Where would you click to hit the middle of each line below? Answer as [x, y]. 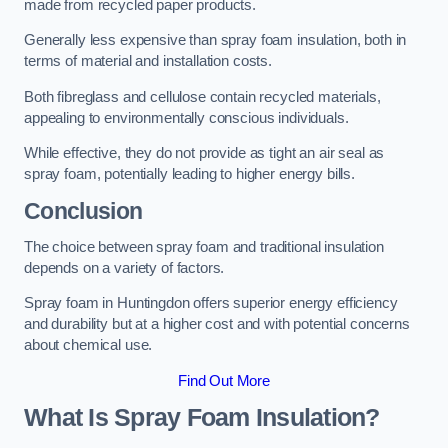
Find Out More [224, 380]
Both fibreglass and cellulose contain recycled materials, [202, 96]
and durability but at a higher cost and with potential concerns [217, 324]
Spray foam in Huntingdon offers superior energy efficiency [211, 303]
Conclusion [83, 211]
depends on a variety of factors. [124, 267]
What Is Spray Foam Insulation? [202, 418]
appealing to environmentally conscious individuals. [186, 117]
